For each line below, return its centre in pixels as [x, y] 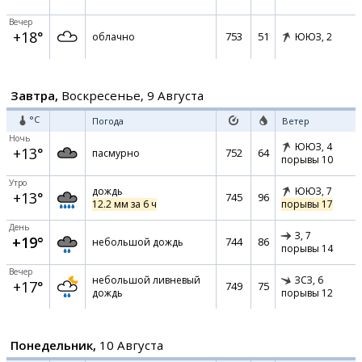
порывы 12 [307, 293]
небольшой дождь [138, 242]
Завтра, [34, 95]
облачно [114, 37]
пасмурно [116, 153]
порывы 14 [307, 249]
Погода [108, 121]
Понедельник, [53, 345]
